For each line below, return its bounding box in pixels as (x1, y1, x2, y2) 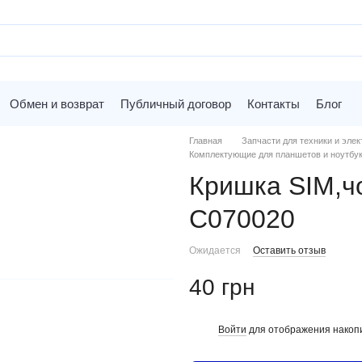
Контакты (247, 96, 300, 111)
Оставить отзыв (253, 245, 326, 256)
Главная (189, 136, 222, 145)
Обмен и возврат (10, 96, 104, 111)
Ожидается (189, 245, 241, 256)
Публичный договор (120, 96, 231, 111)
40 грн (189, 275, 255, 300)
